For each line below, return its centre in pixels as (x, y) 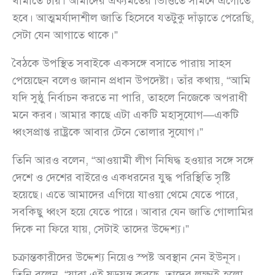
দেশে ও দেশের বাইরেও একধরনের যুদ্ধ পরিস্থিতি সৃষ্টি (122, 177)
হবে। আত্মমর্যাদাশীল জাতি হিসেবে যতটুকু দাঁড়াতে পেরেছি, (133, 17)
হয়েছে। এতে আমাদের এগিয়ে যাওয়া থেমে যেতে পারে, (125, 194)
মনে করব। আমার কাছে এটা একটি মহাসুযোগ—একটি (126, 114)
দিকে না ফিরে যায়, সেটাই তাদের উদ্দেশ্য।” (101, 229)
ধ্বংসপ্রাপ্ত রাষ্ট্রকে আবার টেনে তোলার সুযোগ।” (108, 132)
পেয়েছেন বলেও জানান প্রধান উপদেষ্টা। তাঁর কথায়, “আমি (131, 80)
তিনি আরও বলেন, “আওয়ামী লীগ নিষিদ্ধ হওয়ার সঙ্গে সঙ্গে (133, 160)
